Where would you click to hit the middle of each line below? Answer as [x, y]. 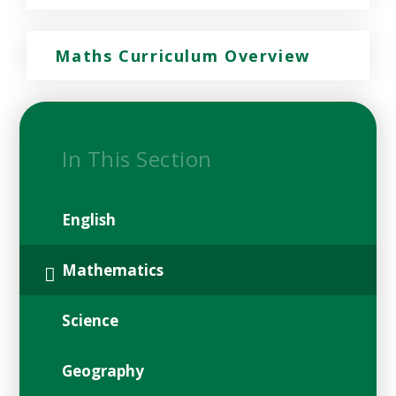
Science [91, 321]
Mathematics [113, 270]
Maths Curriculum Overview [183, 56]
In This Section [137, 159]
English [89, 220]
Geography [103, 371]
